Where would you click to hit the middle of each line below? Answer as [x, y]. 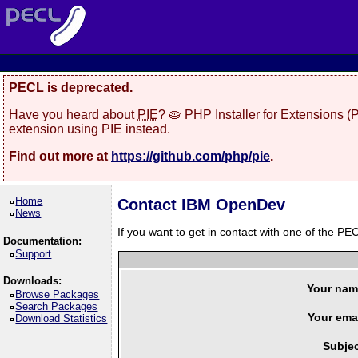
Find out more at [60, 156]
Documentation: [42, 241]
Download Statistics [62, 318]
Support [34, 254]
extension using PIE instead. [89, 129]
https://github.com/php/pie [191, 156]
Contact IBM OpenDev [202, 205]
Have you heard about [73, 114]
